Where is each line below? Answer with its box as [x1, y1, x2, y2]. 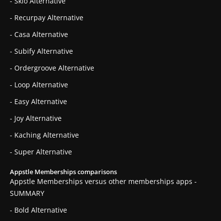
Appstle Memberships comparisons [10, 167, 117, 177]
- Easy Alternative [10, 97, 67, 107]
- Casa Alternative [10, 30, 68, 39]
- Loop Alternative [10, 80, 68, 90]
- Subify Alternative [10, 46, 73, 56]
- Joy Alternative [10, 113, 62, 123]
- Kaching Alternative [10, 130, 79, 140]
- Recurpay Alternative [10, 13, 83, 23]
